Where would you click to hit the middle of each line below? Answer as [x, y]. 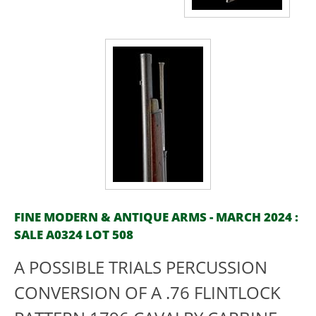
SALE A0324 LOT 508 [74, 235]
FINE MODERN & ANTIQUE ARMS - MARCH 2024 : [156, 217]
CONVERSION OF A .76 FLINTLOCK [147, 293]
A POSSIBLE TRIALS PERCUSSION [141, 267]
